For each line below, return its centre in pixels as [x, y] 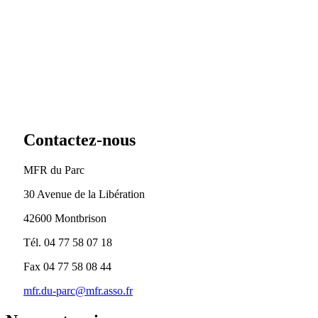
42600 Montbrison [65, 218]
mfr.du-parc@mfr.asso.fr [78, 290]
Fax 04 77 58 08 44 [67, 266]
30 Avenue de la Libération [84, 194]
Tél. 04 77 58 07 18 [68, 242]
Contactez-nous [79, 139]
